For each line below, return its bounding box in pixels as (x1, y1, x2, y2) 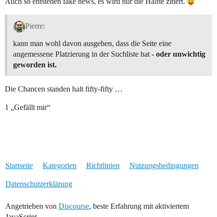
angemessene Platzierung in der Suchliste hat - (13, 49, 156, 58)
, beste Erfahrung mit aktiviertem (89, 201, 189, 210)
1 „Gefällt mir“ (5, 103, 50, 111)
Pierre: (25, 21, 45, 30)
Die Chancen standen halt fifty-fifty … (5, 84, 123, 93)
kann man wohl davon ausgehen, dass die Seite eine (13, 39, 171, 47)
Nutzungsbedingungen (129, 161, 199, 170)
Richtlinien (86, 161, 120, 170)
